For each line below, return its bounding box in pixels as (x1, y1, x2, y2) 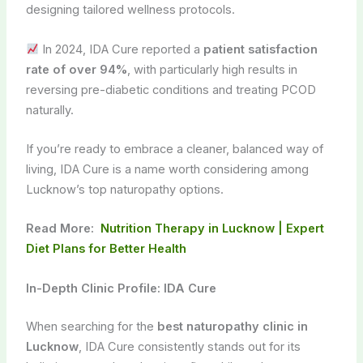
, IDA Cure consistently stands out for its (78, 339, 301, 354)
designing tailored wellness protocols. (25, 2, 235, 18)
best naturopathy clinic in (156, 318, 308, 334)
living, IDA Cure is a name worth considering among (25, 162, 309, 177)
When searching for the (25, 318, 157, 334)
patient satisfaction (203, 41, 318, 57)
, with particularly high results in (126, 62, 297, 77)
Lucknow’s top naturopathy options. (25, 182, 224, 197)
